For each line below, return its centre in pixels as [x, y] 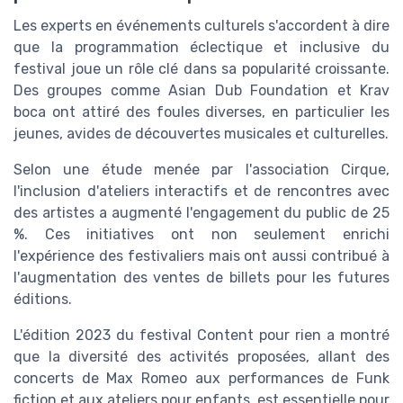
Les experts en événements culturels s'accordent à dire [201, 25]
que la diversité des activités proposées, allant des [201, 356]
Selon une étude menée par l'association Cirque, [201, 169]
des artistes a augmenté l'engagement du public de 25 [201, 212]
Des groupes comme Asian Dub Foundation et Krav [201, 90]
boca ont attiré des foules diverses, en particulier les [201, 112]
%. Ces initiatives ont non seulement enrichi [201, 234]
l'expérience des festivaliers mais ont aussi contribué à [201, 255]
